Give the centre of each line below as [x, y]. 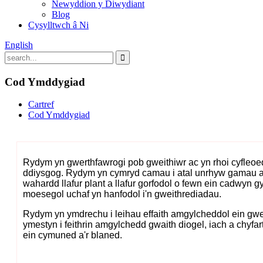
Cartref [41, 104]
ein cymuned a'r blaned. [73, 235]
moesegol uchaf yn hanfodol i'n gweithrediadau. [122, 194]
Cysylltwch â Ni [58, 25]
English [19, 45]
